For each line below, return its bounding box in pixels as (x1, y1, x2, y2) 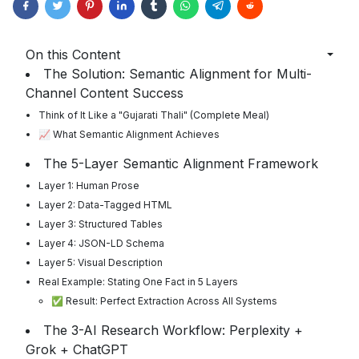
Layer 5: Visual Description (38, 256, 163, 269)
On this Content (26, 46, 120, 63)
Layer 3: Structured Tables (38, 218, 163, 231)
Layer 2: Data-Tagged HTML (38, 199, 172, 212)
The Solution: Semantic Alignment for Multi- (43, 66, 312, 83)
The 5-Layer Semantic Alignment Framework (43, 155, 318, 172)
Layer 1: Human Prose (38, 179, 139, 192)
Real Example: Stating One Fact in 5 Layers (38, 276, 238, 288)
